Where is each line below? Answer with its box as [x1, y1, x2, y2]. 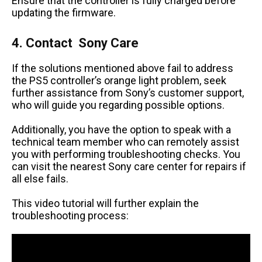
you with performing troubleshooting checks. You [12, 148, 240, 161]
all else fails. [12, 173, 68, 185]
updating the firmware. [12, 6, 116, 19]
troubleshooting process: [12, 209, 131, 222]
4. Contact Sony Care [12, 36, 139, 51]
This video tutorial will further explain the [12, 197, 199, 210]
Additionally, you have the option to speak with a [12, 123, 231, 136]
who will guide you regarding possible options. [12, 99, 227, 112]
